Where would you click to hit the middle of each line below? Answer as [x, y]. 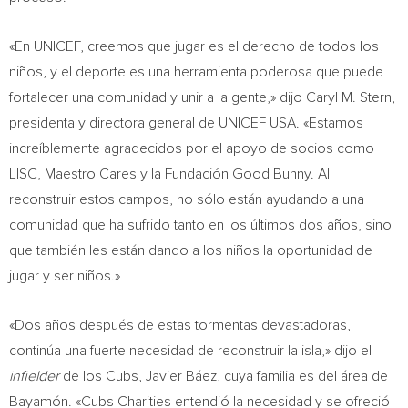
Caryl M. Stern [349, 97]
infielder [34, 376]
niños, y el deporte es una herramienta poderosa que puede [196, 72]
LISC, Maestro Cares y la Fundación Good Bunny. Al [169, 174]
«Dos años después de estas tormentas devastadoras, [180, 325]
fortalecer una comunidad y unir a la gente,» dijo [158, 97]
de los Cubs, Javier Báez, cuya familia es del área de [224, 376]
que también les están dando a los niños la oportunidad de [191, 250]
